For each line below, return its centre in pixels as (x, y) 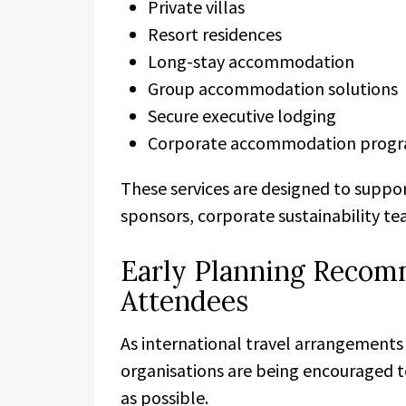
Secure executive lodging (242, 116)
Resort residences (215, 34)
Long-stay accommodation (251, 61)
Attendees (184, 301)
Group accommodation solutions (273, 88)
